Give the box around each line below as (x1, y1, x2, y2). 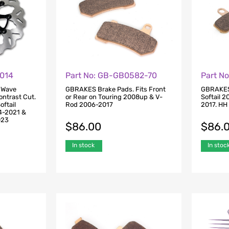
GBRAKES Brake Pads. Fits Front (65, 85, 166, 93)
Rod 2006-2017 (65, 100, 113, 108)
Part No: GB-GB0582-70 (65, 71, 157, 81)
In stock (72, 141, 95, 149)
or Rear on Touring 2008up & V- (65, 93, 163, 101)
